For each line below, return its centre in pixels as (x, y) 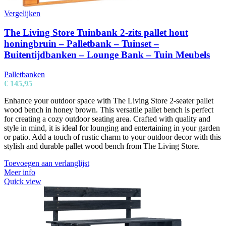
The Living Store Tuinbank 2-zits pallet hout (96, 33)
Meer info (20, 173)
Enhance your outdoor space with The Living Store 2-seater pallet (109, 101)
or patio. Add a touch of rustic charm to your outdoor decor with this (112, 137)
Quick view (23, 182)
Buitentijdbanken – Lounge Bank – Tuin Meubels (107, 55)
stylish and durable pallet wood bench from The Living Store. (102, 146)
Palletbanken (24, 75)
